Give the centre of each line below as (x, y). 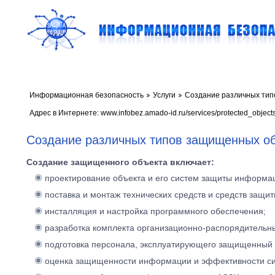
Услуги (164, 95)
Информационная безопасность (87, 95)
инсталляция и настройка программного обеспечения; (157, 211)
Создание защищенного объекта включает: (120, 162)
